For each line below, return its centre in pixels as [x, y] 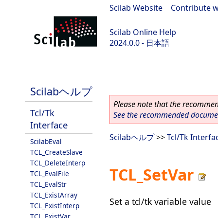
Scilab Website [136, 8]
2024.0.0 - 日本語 [139, 43]
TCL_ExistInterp [55, 206]
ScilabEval [46, 141]
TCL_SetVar [152, 175]
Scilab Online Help [143, 32]
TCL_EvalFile [50, 173]
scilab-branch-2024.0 [43, 69]
